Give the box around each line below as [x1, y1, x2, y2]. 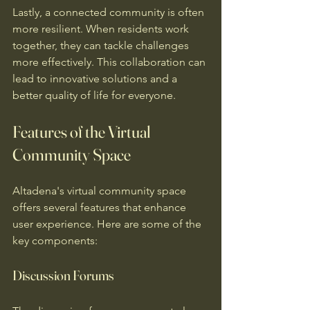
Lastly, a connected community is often [12, 6, 207, 19]
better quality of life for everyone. [12, 89, 176, 102]
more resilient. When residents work [12, 22, 192, 35]
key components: [12, 234, 98, 247]
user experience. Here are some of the [12, 217, 204, 230]
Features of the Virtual [12, 122, 153, 142]
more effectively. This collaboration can [12, 55, 208, 69]
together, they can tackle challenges [12, 39, 192, 52]
